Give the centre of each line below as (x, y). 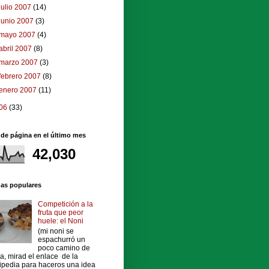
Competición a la (65, 204)
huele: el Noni (60, 221)
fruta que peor (60, 213)
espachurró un (61, 239)
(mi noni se (56, 231)
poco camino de (64, 248)
